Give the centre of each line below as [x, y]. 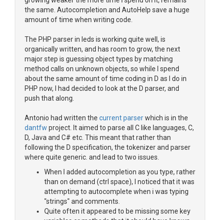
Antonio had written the [62, 118]
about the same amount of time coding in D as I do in [106, 79]
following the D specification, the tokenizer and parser [108, 147]
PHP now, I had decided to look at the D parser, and [102, 88]
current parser [121, 118]
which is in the [166, 118]
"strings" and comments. [82, 201]
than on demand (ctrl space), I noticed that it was [119, 182]
